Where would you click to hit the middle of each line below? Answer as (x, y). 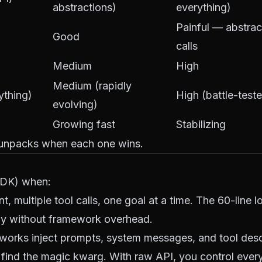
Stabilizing (201, 124)
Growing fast (84, 124)
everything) (204, 7)
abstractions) (85, 7)
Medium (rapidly (92, 86)
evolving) (75, 104)
